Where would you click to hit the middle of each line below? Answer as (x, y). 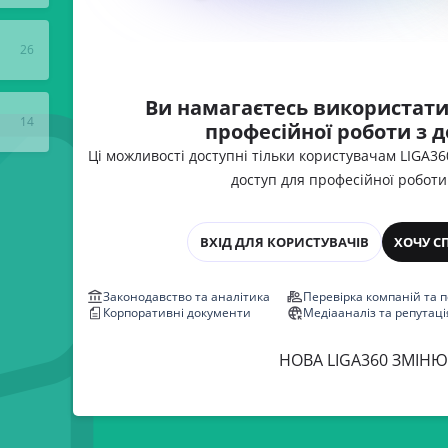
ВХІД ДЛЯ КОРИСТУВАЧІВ (284, 242)
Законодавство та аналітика (186, 296)
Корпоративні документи (176, 312)
